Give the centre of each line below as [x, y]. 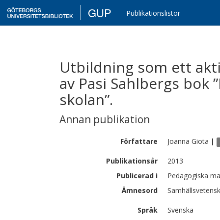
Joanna [179, 141]
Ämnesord [140, 190]
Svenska [180, 210]
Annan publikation [105, 119]
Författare [139, 141]
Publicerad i [137, 176]
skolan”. [86, 99]
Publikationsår [132, 161]
